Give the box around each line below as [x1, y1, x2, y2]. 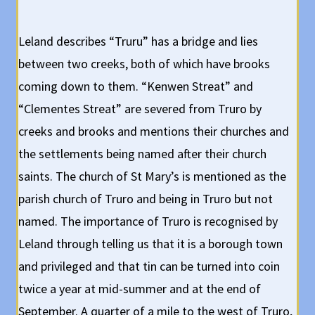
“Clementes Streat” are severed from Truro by [18, 101, 262, 117]
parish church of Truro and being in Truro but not [18, 191, 274, 207]
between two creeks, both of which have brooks [18, 56, 271, 72]
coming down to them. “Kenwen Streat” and [18, 78, 254, 95]
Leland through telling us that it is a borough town [18, 236, 283, 252]
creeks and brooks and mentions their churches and [18, 123, 290, 140]
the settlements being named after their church [18, 146, 267, 162]
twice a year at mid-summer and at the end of [18, 281, 262, 297]
